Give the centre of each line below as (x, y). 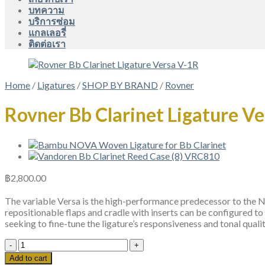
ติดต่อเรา (47, 43)
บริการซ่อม (52, 21)
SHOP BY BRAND (120, 85)
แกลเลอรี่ (47, 32)
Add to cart (28, 258)
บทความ (46, 10)
